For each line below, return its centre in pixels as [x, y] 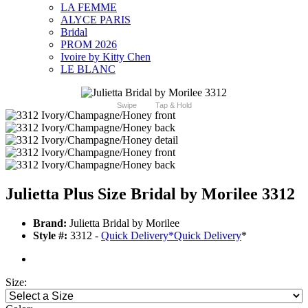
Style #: [50, 235]
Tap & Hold [173, 106]
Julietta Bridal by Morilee [123, 223]
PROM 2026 [89, 45]
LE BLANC [88, 69]
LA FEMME [89, 8]
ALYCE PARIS [96, 20]
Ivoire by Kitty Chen [106, 57]
